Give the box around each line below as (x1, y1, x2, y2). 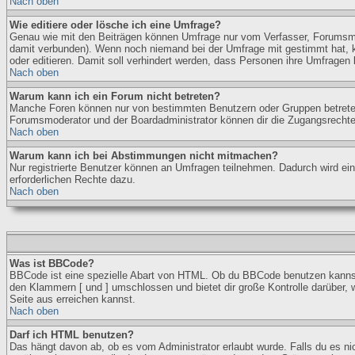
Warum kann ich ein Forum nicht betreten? (10, 90, 220, 102)
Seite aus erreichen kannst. (10, 293, 136, 305)
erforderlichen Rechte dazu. (10, 174, 136, 185)
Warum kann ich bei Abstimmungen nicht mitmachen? (10, 150, 278, 162)
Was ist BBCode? (10, 258, 94, 269)
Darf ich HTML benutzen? (10, 329, 134, 341)
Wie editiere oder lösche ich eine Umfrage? (10, 19, 221, 31)
